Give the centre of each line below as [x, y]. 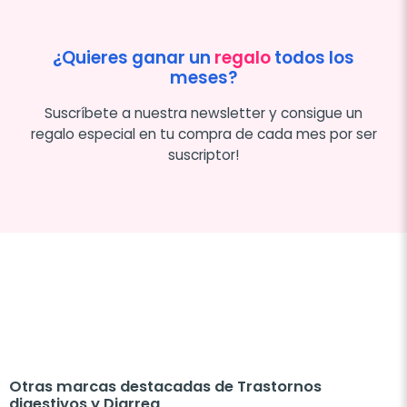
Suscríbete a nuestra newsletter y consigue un [203, 114]
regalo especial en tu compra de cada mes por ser [203, 134]
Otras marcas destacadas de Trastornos [165, 387]
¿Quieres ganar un [134, 58]
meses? [203, 78]
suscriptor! [203, 155]
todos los [313, 58]
